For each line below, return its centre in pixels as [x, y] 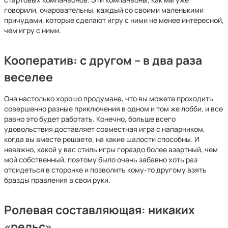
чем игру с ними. [33, 30]
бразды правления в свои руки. [57, 180]
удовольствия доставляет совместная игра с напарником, [105, 129]
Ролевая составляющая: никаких [99, 210]
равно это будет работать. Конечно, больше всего [90, 119]
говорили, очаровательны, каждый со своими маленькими [104, 10]
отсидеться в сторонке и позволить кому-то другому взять [105, 170]
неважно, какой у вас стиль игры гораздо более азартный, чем [111, 149]
